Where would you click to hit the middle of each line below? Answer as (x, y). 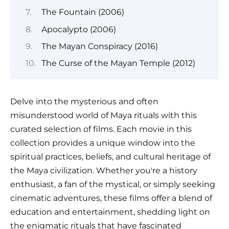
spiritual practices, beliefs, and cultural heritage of (110, 157)
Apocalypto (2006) (78, 29)
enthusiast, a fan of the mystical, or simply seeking (113, 185)
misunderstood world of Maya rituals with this (104, 116)
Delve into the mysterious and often (84, 102)
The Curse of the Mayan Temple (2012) (118, 63)
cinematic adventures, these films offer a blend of (111, 198)
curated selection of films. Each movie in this (101, 129)
